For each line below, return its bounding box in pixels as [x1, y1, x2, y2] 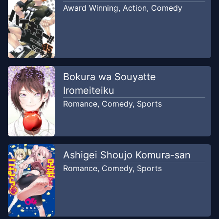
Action [122, 3, 147, 13]
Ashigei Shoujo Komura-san [63, 149, 191, 161]
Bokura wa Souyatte [63, 70, 156, 83]
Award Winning [63, 3, 118, 13]
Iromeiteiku [63, 84, 114, 96]
